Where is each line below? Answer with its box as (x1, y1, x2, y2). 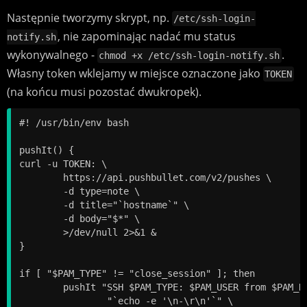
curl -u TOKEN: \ (19, 158, 107, 170)
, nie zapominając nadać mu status (58, 29, 236, 45)
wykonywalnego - (6, 47, 97, 63)
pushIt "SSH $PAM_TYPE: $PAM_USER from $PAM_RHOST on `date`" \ (19, 282, 63, 293)
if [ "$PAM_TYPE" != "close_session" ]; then (19, 268, 255, 280)
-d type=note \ (19, 186, 63, 197)
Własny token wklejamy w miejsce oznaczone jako (6, 66, 263, 82)
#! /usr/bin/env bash (19, 117, 129, 129)
